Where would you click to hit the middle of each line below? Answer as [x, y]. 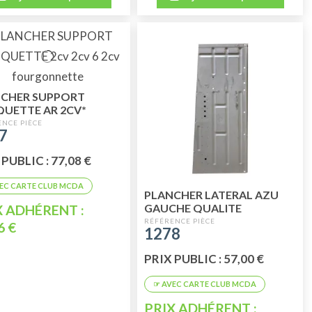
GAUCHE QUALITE [193, 208]
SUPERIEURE [177, 221]
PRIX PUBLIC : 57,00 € [204, 258]
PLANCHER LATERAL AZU [212, 195]
